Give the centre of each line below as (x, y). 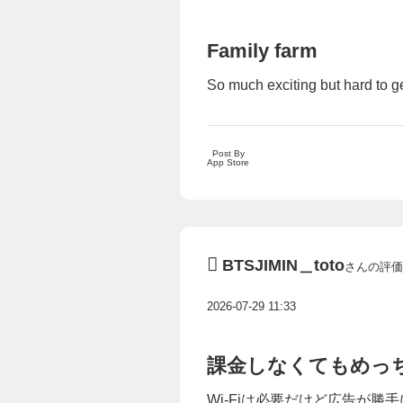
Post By (228, 153)
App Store (228, 162)
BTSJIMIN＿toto (283, 265)
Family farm (262, 50)
